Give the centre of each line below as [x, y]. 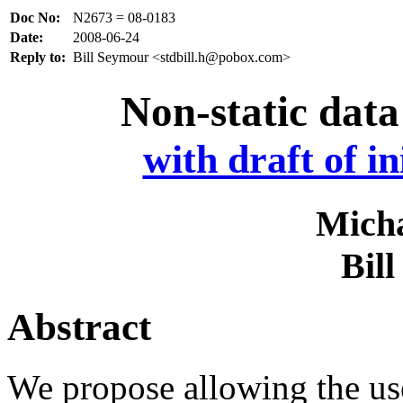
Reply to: [38, 57]
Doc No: [35, 18]
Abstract [79, 327]
